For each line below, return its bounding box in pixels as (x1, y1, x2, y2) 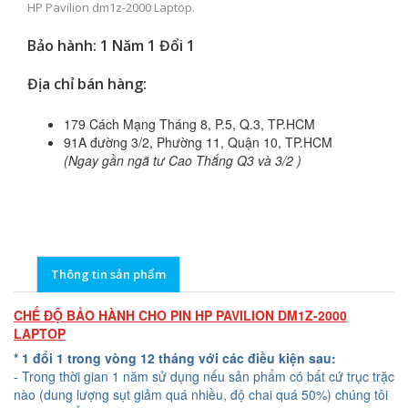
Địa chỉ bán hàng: (27, 74, 147, 95)
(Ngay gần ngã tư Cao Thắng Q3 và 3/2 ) (64, 151, 301, 170)
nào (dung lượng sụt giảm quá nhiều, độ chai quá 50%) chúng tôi (14, 385, 388, 404)
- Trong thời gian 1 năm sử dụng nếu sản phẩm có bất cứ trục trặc (14, 367, 394, 386)
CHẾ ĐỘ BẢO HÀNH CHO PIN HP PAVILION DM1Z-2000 (14, 306, 347, 325)
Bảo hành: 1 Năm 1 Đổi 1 (27, 36, 195, 56)
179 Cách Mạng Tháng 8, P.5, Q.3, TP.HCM (64, 115, 315, 134)
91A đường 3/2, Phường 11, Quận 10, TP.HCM (64, 133, 332, 152)
